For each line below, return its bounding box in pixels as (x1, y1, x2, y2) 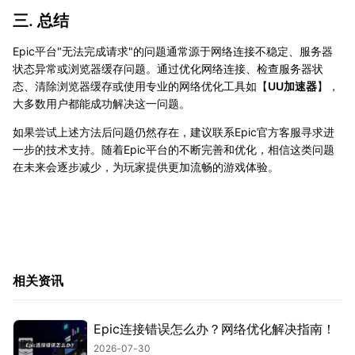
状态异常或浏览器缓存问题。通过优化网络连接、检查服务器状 (13, 62, 323, 76)
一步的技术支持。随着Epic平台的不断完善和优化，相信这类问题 (13, 143, 334, 157)
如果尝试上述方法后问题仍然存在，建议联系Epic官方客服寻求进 (13, 125, 334, 139)
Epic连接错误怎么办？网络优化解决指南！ (94, 321, 335, 338)
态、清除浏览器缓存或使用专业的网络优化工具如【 (13, 79, 268, 94)
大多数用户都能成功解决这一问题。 (13, 97, 190, 111)
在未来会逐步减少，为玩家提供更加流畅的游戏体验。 (13, 160, 279, 174)
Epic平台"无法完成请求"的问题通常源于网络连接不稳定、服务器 (13, 44, 333, 59)
